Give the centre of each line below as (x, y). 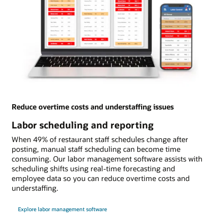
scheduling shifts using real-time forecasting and (93, 168)
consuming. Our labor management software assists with (107, 158)
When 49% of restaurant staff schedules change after (100, 139)
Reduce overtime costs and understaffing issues (93, 106)
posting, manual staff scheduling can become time (96, 149)
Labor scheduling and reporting (83, 125)
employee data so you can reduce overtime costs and (101, 178)
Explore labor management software (62, 209)
